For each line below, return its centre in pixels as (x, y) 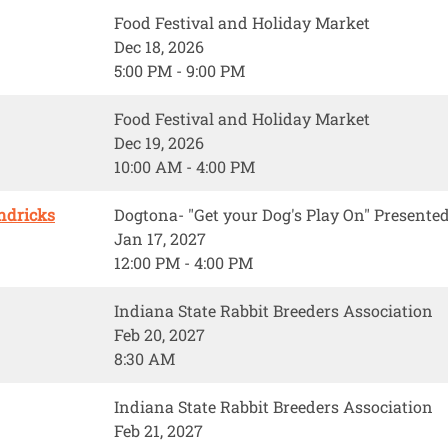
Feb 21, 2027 (158, 431)
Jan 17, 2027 (160, 239)
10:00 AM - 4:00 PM (184, 167)
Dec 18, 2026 (159, 47)
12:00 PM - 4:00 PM (183, 263)
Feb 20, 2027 (159, 335)
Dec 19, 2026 (159, 143)
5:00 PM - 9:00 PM (179, 71)
